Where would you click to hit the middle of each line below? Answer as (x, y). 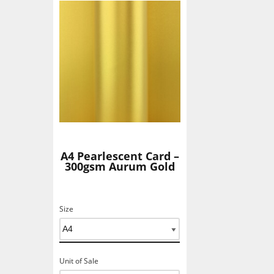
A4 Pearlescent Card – (120, 156)
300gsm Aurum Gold (120, 166)
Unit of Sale (79, 261)
